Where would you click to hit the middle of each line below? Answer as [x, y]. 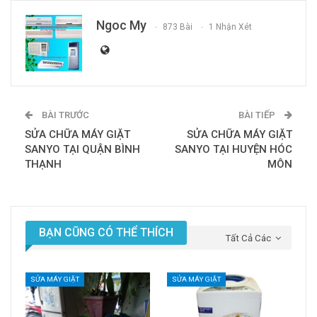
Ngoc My [121, 25]
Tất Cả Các [249, 238]
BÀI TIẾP [258, 115]
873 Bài [178, 27]
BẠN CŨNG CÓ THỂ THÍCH [106, 233]
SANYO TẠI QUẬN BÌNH [82, 150]
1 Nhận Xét [230, 27]
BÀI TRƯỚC [64, 115]
